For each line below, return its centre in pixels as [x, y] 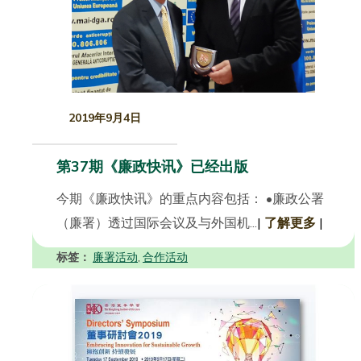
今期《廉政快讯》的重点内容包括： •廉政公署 [190, 199]
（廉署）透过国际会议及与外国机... [157, 224]
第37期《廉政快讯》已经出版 [152, 167]
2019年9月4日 [105, 118]
